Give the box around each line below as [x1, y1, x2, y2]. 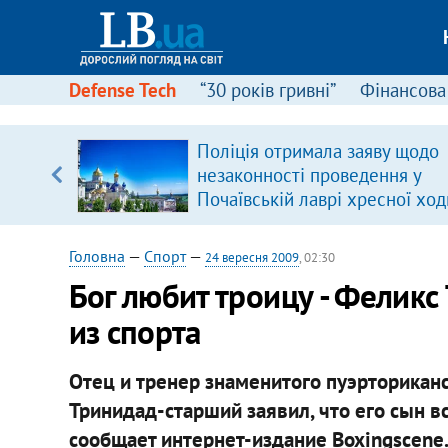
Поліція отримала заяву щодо [196, 139, 439, 163]
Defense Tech [68, 78, 176, 102]
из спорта [68, 310, 201, 353]
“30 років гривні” [199, 78, 336, 102]
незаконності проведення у [196, 163, 421, 187]
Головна [68, 246, 125, 266]
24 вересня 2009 [204, 249, 299, 266]
